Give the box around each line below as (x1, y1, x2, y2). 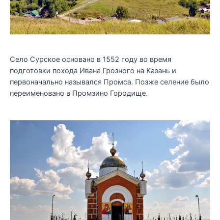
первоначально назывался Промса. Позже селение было (10, 77, 209, 86)
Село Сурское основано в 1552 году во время (10, 55, 171, 64)
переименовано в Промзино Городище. (10, 88, 148, 98)
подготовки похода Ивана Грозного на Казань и (10, 66, 176, 75)
